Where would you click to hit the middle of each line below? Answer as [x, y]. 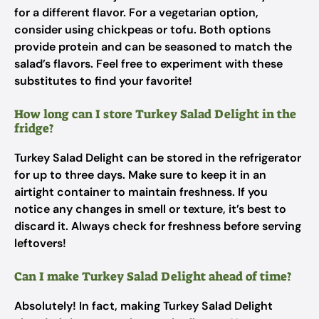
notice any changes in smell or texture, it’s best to [150, 209]
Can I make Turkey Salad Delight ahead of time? [153, 276]
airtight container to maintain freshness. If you [141, 192]
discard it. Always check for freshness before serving [158, 226]
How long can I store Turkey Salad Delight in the [155, 114]
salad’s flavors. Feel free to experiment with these [148, 64]
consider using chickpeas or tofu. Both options [142, 30]
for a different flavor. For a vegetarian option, [136, 12]
